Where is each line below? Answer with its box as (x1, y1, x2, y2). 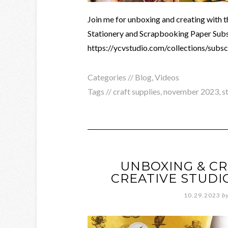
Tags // (88, 86, 113, 96)
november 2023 (163, 86, 219, 96)
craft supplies (113, 86, 160, 96)
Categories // (88, 72, 135, 82)
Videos (155, 72, 179, 82)
